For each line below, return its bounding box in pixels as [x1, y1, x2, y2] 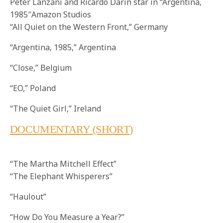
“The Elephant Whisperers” [10, 171, 113, 182]
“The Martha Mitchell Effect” [10, 158, 116, 170]
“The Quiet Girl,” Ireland [10, 103, 102, 114]
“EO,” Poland [10, 83, 56, 94]
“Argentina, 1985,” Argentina [10, 42, 116, 53]
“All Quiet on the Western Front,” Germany [10, 21, 168, 33]
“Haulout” [10, 191, 46, 203]
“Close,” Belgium [10, 62, 72, 74]
